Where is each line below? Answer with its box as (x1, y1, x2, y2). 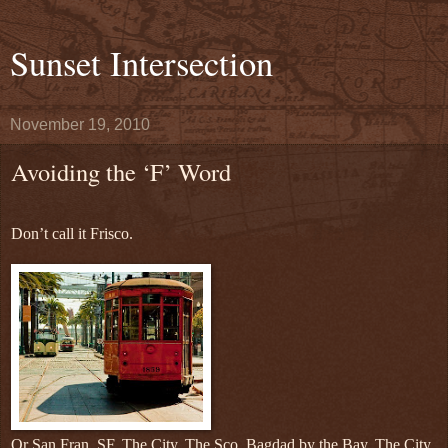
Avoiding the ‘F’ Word (11, 155, 231, 188)
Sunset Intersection (10, 40, 273, 86)
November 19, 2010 (10, 116, 150, 133)
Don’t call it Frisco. (11, 224, 133, 242)
